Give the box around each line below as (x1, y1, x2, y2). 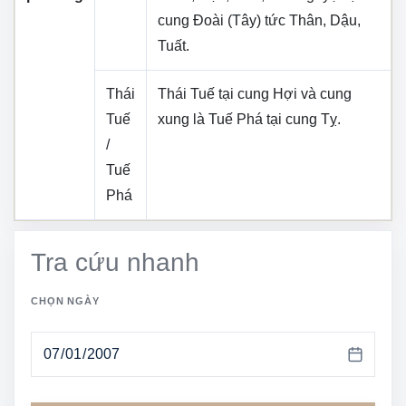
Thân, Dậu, (289, 12, 361, 28)
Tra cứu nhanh (31, 247, 199, 276)
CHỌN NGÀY (31, 295, 100, 306)
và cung (297, 85, 352, 101)
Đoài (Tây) (193, 12, 261, 28)
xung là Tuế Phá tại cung (158, 111, 321, 127)
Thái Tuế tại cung (158, 85, 273, 101)
